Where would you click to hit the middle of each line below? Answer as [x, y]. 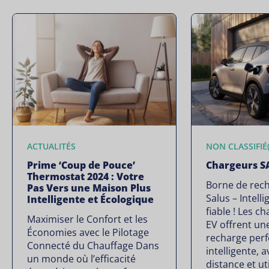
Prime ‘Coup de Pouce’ [81, 165]
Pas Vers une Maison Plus [89, 188]
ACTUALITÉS [51, 147]
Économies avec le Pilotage [88, 233]
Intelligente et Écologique [90, 200]
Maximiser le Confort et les [87, 219]
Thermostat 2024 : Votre [86, 177]
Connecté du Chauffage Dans [93, 246]
